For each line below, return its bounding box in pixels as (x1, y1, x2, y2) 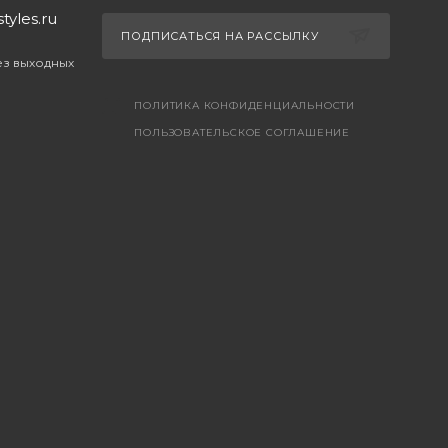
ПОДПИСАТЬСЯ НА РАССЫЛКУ (121, 28, 323, 43)
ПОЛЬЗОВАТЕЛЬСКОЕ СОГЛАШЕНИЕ (134, 125, 350, 139)
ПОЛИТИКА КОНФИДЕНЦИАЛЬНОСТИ (134, 98, 355, 112)
